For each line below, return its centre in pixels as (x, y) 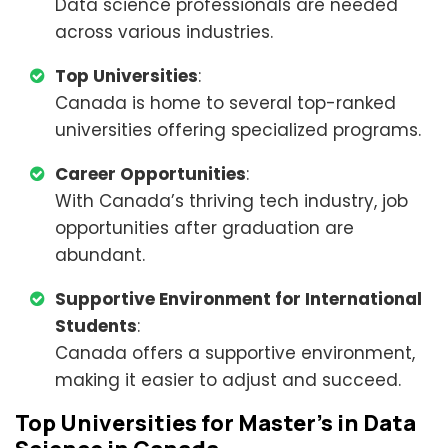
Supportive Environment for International (238, 299)
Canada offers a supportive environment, (235, 353)
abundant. (100, 255)
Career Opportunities (150, 174)
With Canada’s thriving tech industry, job (231, 201)
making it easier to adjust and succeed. (228, 380)
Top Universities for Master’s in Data (215, 423)
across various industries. (164, 32)
